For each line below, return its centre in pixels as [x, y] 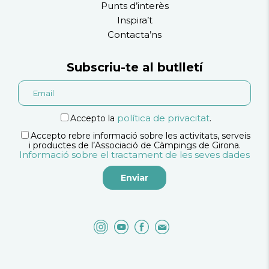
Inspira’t [134, 20]
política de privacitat [163, 118]
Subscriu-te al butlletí [134, 68]
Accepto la [93, 119]
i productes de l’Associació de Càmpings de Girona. [134, 146]
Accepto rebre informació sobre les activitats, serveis [141, 136]
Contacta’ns [134, 35]
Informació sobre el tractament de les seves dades [134, 155]
